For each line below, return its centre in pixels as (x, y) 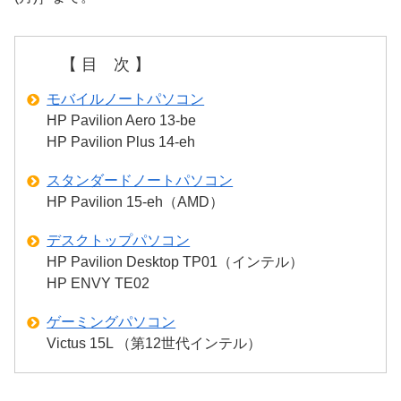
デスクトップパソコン (119, 241)
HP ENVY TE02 (98, 284)
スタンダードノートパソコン (140, 181)
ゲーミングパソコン (111, 322)
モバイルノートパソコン (126, 98)
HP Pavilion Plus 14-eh (121, 141)
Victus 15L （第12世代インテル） (154, 344)
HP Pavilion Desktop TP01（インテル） (175, 262)
